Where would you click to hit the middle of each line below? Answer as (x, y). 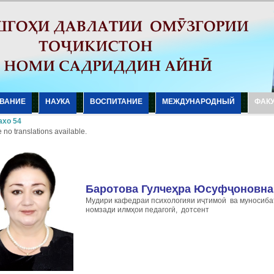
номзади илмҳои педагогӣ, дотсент (147, 210)
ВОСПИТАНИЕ (116, 102)
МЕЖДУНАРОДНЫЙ (198, 102)
